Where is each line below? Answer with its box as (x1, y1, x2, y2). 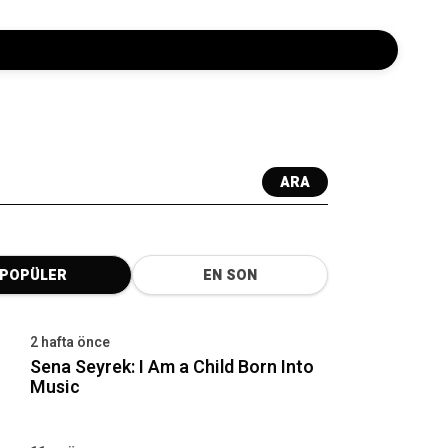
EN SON (202, 265, 257, 286)
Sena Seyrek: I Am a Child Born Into (30, 354, 314, 381)
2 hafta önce (30, 332, 110, 353)
